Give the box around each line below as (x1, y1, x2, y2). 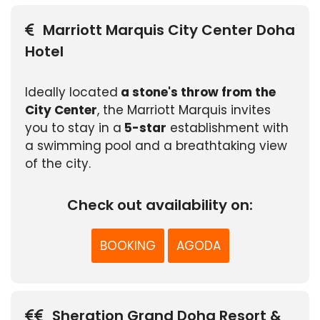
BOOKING (99, 237, 156, 255)
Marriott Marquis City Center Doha (43, 20, 295, 41)
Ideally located (25, 84, 118, 101)
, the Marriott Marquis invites (97, 101, 271, 119)
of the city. (25, 155, 91, 173)
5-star (121, 119, 166, 137)
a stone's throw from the (118, 84, 276, 101)
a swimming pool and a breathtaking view (25, 137, 287, 155)
